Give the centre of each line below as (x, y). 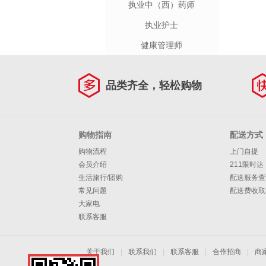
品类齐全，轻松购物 (154, 85)
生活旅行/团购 (101, 178)
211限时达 (247, 164)
